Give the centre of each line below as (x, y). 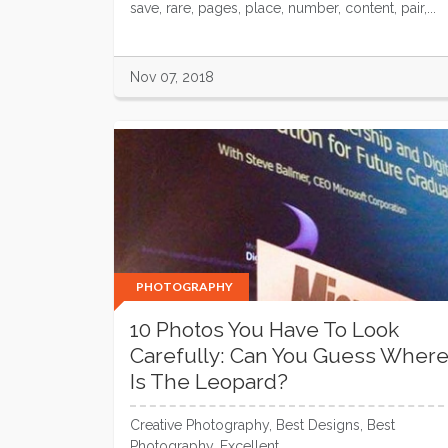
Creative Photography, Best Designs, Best (262, 425)
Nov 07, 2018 (172, 77)
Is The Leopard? (209, 381)
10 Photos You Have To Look (264, 329)
